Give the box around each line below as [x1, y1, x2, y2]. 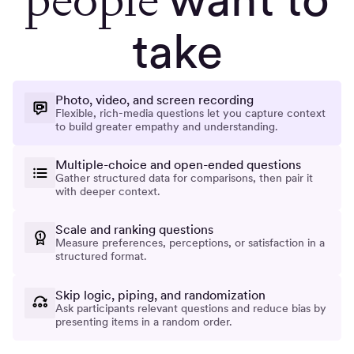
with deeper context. [55, 185, 161, 198]
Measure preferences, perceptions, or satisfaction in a [55, 236, 326, 250]
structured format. [55, 250, 148, 263]
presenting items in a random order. [55, 314, 233, 328]
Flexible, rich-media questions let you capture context [55, 107, 326, 120]
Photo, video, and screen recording [55, 92, 254, 108]
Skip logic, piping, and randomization [55, 286, 266, 303]
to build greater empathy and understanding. [55, 120, 279, 134]
